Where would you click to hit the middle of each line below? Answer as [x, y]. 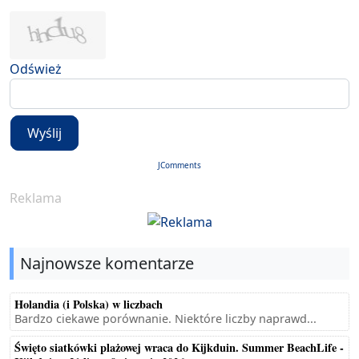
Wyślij [44, 133]
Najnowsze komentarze [107, 263]
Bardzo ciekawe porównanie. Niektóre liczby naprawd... [165, 318]
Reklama [36, 198]
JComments [179, 165]
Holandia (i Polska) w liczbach [89, 304]
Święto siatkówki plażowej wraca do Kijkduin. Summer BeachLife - [179, 347]
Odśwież [36, 69]
